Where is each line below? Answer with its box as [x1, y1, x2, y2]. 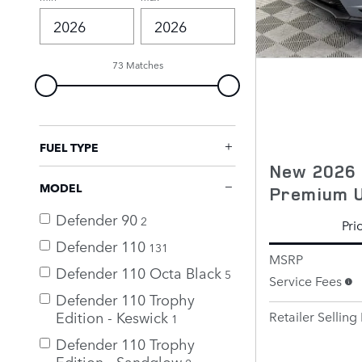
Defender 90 [56, 208, 137, 229]
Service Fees [269, 271, 342, 289]
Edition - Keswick [56, 305, 168, 327]
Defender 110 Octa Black [56, 261, 221, 283]
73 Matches [112, 57, 163, 72]
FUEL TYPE [40, 138, 99, 155]
